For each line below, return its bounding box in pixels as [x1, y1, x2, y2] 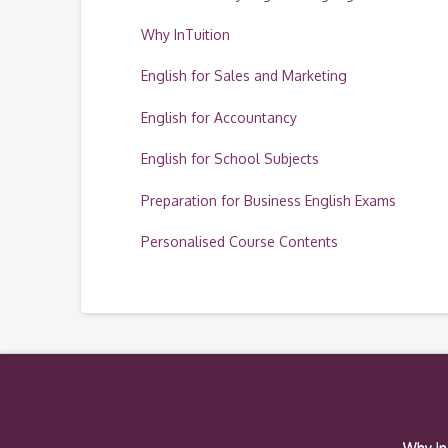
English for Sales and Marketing [140, 67, 347, 85]
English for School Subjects [140, 150, 319, 168]
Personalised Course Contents [140, 232, 338, 250]
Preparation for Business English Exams [140, 191, 396, 209]
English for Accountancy [140, 108, 297, 126]
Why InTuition [140, 26, 230, 43]
